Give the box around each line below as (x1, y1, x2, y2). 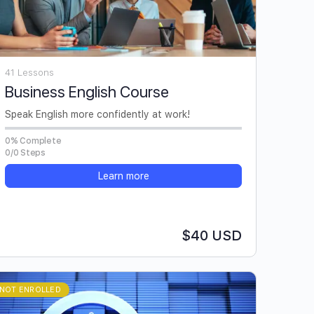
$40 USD (182, 226, 242, 244)
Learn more (97, 170, 149, 182)
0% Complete (5, 135, 62, 146)
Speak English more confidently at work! (5, 108, 190, 120)
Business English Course (5, 82, 169, 101)
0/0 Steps (5, 147, 46, 158)
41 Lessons (5, 67, 54, 78)
